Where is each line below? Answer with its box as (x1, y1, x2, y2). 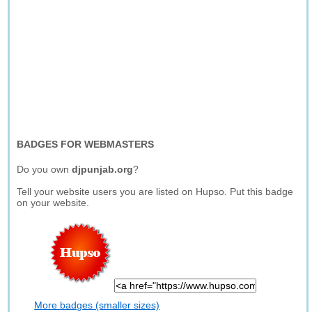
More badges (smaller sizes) (34, 299, 160, 311)
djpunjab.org (72, 164, 134, 175)
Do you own (17, 164, 72, 175)
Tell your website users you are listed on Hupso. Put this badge (17, 186, 294, 197)
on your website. (17, 197, 90, 208)
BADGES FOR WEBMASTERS (17, 139, 155, 150)
